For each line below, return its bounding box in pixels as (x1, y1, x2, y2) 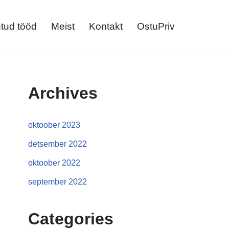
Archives (28, 84, 98, 102)
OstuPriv (137, 21, 175, 32)
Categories (28, 210, 113, 228)
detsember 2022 (28, 140, 87, 148)
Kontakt (89, 21, 123, 32)
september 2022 (28, 177, 87, 186)
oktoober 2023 (28, 121, 80, 129)
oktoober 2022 (28, 158, 80, 167)
